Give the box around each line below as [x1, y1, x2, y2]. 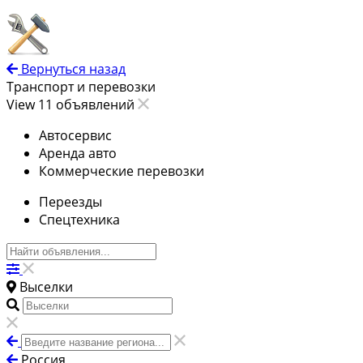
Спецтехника [39, 211, 120, 229]
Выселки [19, 278, 73, 297]
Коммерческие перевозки [39, 162, 204, 181]
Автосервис [39, 126, 112, 145]
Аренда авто [39, 144, 117, 163]
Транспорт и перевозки [6, 78, 156, 96]
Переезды [39, 193, 102, 211]
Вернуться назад [21, 60, 126, 79]
